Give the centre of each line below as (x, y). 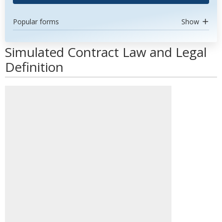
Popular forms (36, 22)
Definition (34, 67)
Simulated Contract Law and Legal (106, 52)
